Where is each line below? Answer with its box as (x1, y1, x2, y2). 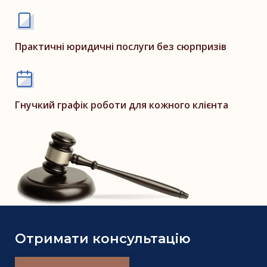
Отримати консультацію (15, 230, 191, 247)
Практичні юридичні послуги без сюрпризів (15, 39, 226, 53)
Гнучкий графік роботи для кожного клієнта (15, 98, 228, 111)
